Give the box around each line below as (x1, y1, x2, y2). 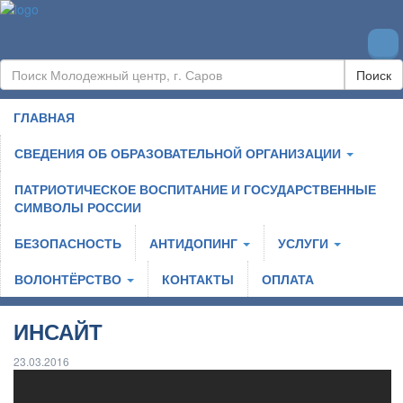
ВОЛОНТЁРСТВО (14, 270, 125, 288)
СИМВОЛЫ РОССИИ (14, 198, 141, 216)
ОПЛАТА (262, 270, 314, 288)
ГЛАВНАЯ (13, 108, 75, 126)
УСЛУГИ (278, 234, 332, 252)
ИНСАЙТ (13, 316, 103, 346)
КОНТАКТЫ (162, 270, 234, 288)
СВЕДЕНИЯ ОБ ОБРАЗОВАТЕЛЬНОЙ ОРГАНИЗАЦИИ (14, 144, 345, 162)
